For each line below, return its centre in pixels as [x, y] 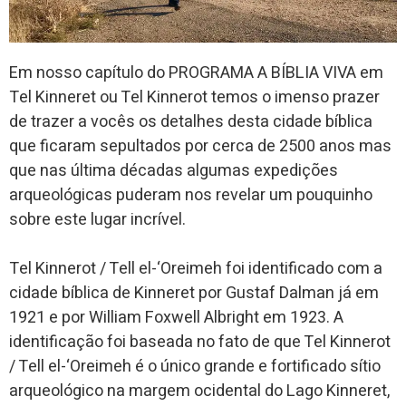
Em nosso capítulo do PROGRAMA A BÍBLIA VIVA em [196, 73]
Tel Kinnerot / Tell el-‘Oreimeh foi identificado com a [196, 269]
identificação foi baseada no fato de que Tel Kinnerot [200, 343]
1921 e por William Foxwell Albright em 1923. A [176, 318]
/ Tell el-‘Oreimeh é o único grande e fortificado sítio [195, 367]
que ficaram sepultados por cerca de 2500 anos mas [200, 147]
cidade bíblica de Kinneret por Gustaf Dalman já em [194, 294]
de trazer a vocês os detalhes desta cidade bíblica [191, 122]
